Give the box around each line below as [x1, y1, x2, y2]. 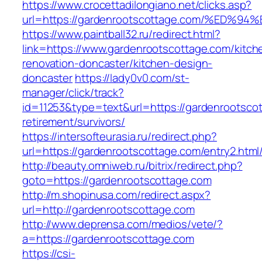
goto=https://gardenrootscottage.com [22, 173, 212, 188]
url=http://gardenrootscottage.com [22, 202, 195, 218]
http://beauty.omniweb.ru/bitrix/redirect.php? [22, 158, 243, 174]
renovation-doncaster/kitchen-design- [22, 56, 213, 71]
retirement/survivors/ [22, 114, 125, 130]
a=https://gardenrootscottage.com [22, 231, 194, 247]
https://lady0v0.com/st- [75, 70, 189, 86]
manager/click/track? [22, 85, 124, 101]
